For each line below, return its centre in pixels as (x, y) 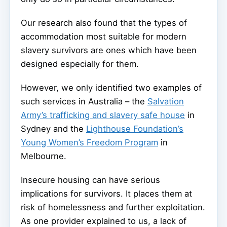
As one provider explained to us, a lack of (104, 221)
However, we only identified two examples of (111, 87)
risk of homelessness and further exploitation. (113, 207)
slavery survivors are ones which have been (109, 50)
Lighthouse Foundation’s (135, 128)
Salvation (166, 101)
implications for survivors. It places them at (106, 193)
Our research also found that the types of (104, 23)
